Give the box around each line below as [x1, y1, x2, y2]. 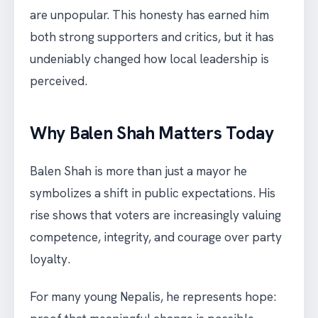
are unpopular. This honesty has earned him [30, 7, 269, 23]
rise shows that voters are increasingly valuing [30, 207, 281, 224]
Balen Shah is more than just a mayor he [30, 163, 247, 180]
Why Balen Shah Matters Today [30, 121, 274, 146]
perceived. [30, 73, 87, 89]
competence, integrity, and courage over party [30, 229, 282, 246]
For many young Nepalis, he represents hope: [30, 289, 276, 305]
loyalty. [30, 251, 70, 268]
